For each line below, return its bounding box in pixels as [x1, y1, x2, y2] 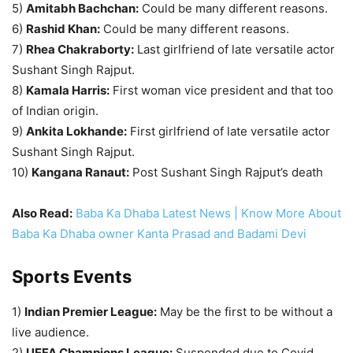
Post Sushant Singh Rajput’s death [129, 165, 323, 180]
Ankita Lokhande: [26, 124, 127, 139]
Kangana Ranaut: [32, 165, 129, 180]
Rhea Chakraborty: [26, 42, 134, 58]
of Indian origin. [12, 103, 98, 119]
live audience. [12, 325, 89, 340]
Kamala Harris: [26, 83, 110, 98]
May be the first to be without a [157, 304, 333, 320]
